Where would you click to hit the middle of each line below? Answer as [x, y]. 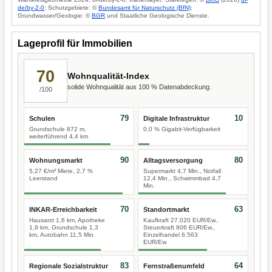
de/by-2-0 [31, 8]
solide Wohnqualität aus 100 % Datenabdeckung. [139, 87]
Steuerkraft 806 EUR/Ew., [179, 227]
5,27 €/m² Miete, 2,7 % [61, 171]
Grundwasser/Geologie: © [55, 15]
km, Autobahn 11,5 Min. [62, 235]
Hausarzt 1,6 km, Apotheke [67, 220]
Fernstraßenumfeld [174, 266]
